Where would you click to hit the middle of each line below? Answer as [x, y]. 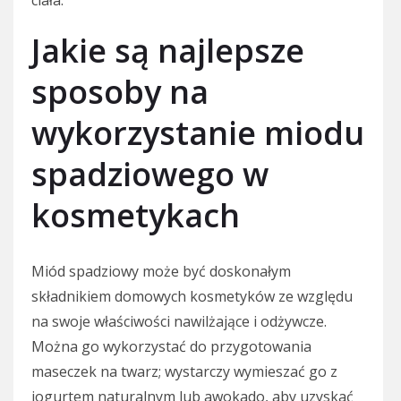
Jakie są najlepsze [168, 50]
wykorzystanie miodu [198, 132]
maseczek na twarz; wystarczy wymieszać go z [184, 371]
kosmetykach [136, 215]
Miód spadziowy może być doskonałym [161, 271]
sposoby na [120, 91]
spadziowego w [150, 174]
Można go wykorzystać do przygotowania [171, 346]
